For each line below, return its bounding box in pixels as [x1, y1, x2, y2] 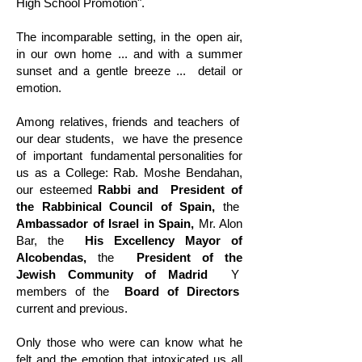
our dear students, [16, 132, 114, 145]
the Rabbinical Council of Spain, [16, 200, 216, 213]
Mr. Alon [194, 217, 242, 230]
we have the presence [122, 132, 243, 145]
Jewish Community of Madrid [16, 267, 208, 281]
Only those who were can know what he [16, 335, 242, 349]
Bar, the [16, 234, 64, 247]
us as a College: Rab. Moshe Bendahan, [16, 166, 242, 179]
